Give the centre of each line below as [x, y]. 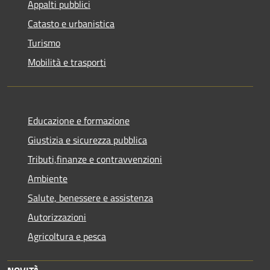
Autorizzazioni [57, 217]
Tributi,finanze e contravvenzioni [95, 159]
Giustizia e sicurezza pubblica [87, 140]
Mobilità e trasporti [67, 62]
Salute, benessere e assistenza [90, 197]
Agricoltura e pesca [67, 236]
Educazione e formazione [79, 120]
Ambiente [48, 178]
